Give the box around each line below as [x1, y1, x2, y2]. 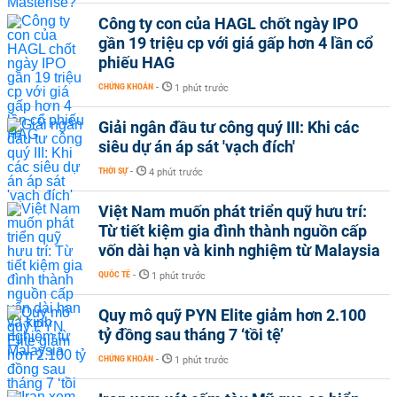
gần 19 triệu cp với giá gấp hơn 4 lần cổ [98, 34, 373, 52]
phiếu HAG [98, 53, 175, 72]
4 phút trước [149, 167, 203, 178]
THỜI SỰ [98, 166, 128, 175]
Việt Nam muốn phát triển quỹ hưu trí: [98, 202, 367, 221]
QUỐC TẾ [98, 269, 130, 279]
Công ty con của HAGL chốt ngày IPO [98, 14, 358, 33]
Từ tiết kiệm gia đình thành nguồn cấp [98, 222, 367, 240]
